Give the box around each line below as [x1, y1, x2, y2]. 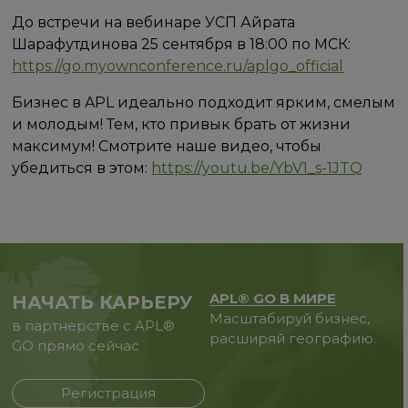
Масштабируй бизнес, [209, 310, 370, 327]
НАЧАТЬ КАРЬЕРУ [12, 291, 193, 313]
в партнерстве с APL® [12, 317, 176, 334]
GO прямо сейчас [12, 337, 140, 354]
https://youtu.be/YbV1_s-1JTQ [151, 158, 363, 177]
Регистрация [61, 384, 157, 402]
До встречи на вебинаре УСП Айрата [12, 13, 296, 31]
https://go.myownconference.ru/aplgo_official [12, 56, 344, 75]
